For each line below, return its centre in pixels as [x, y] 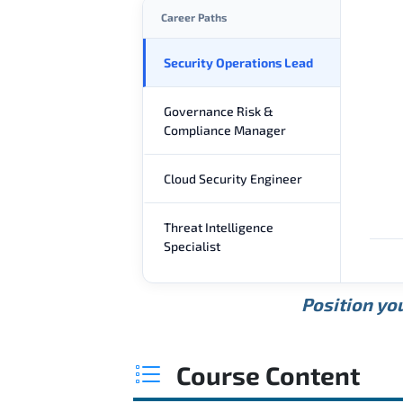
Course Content [268, 375]
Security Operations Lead [238, 62]
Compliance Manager [225, 130]
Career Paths [194, 17]
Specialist [192, 246]
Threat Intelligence [219, 227]
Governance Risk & [219, 111]
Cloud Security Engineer [233, 178]
